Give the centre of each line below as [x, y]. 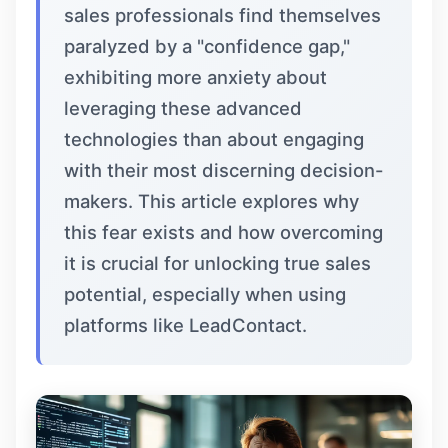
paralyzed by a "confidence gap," [207, 46]
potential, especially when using [205, 294]
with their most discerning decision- [224, 170]
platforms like [126, 325]
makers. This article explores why [211, 201]
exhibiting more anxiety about [195, 77]
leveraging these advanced [183, 108]
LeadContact [245, 325]
